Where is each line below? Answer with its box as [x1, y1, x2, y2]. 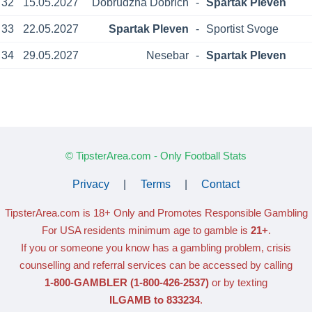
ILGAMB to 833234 [109, 293, 200, 306]
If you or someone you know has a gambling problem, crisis [21, 241, 291, 253]
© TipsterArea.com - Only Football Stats [65, 149, 247, 162]
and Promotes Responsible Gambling [137, 206, 308, 219]
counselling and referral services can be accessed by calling [19, 258, 292, 271]
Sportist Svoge [206, 22, 279, 35]
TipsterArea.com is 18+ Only [4, 206, 135, 219]
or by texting [209, 276, 267, 288]
